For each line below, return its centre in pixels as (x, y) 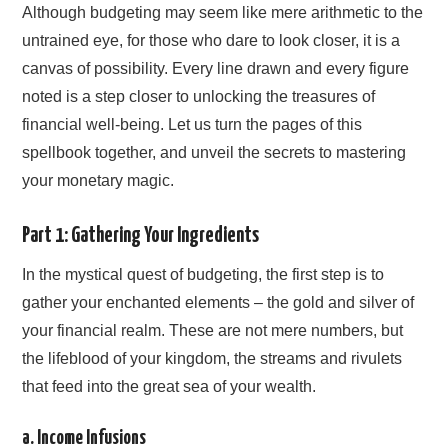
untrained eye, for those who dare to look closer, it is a (211, 41)
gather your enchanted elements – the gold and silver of (218, 302)
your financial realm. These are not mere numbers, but (213, 330)
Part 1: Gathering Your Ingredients (141, 236)
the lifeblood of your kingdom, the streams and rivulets (212, 358)
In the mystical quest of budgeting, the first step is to (203, 274)
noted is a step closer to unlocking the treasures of (199, 97)
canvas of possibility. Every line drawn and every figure (216, 69)
